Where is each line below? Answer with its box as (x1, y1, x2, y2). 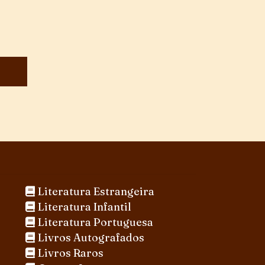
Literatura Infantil (38, 200, 132, 214)
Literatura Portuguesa (38, 215, 154, 230)
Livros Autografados (38, 231, 145, 245)
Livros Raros (38, 246, 104, 260)
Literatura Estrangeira (38, 185, 155, 199)
